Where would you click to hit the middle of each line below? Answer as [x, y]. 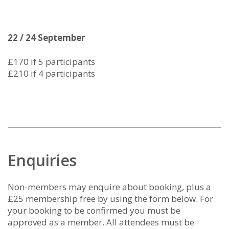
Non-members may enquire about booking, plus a [109, 187]
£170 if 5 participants [51, 62]
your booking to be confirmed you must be [94, 210]
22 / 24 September [46, 38]
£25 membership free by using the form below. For [110, 199]
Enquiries [42, 160]
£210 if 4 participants [51, 73]
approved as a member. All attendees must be [101, 222]
